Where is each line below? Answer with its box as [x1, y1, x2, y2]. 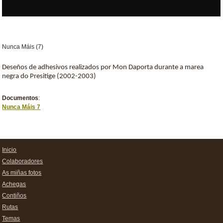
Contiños [2, 192, 27, 199]
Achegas [2, 181, 26, 188]
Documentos [2, 95, 39, 102]
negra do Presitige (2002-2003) [2, 73, 97, 80]
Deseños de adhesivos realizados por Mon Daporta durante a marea [2, 64, 204, 71]
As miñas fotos [2, 169, 42, 176]
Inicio [2, 146, 17, 153]
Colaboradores [2, 158, 43, 165]
